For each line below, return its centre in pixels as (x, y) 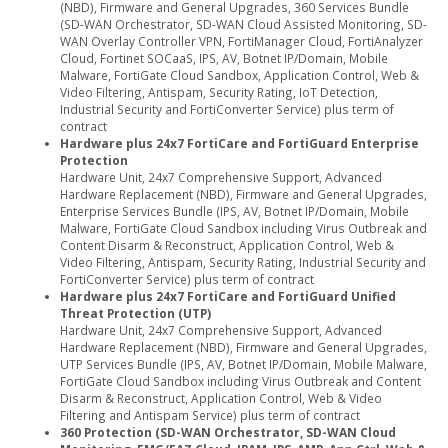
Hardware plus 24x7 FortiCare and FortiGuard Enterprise (239, 143)
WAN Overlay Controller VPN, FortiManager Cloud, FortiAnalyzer (241, 41)
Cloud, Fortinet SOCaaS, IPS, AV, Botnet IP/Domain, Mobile (224, 58)
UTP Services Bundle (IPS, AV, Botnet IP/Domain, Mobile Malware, (243, 364)
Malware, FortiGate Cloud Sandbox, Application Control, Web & (239, 75)
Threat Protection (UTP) (135, 313)
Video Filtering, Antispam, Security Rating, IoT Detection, (219, 92)
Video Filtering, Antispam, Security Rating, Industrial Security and (243, 262)
